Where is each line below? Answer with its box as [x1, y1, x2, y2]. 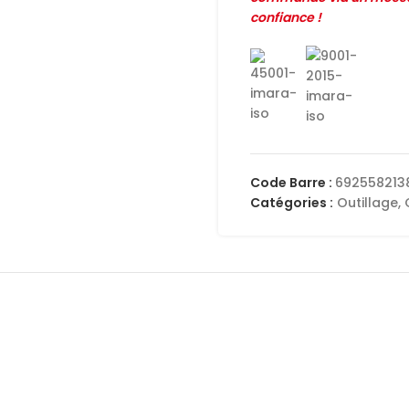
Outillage [337, 194, 398, 212]
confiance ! [250, 8, 321, 26]
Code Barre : [250, 173, 335, 192]
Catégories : [250, 194, 333, 212]
